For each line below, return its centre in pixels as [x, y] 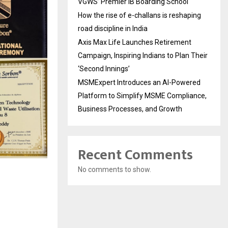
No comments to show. [115, 169]
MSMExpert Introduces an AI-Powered [139, 82]
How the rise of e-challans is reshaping [139, 15]
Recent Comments [135, 155]
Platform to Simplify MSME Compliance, [142, 96]
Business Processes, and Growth [130, 109]
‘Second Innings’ [104, 69]
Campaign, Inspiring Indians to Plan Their [143, 55]
